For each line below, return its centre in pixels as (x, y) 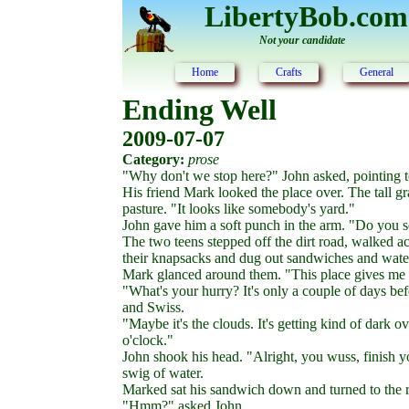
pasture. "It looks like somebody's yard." (239, 209)
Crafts (289, 72)
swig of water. (163, 373)
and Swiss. (154, 307)
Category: (154, 159)
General (377, 72)
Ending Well (200, 110)
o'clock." (148, 340)
